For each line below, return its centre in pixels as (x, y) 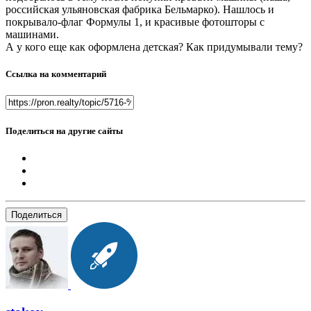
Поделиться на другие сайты (64, 131)
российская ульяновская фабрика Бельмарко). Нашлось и (140, 10)
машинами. (34, 35)
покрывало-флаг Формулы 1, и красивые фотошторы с (135, 22)
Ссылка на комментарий (56, 74)
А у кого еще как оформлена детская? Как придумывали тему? (154, 47)
